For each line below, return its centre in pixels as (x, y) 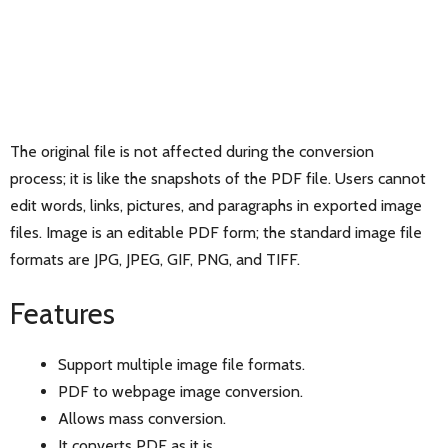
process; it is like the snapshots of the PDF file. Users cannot (218, 179)
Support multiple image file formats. (181, 365)
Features (62, 314)
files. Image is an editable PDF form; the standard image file (216, 233)
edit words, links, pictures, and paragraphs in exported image (216, 206)
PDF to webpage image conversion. (180, 392)
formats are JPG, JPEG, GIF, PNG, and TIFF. (155, 260)
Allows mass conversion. (142, 419)
